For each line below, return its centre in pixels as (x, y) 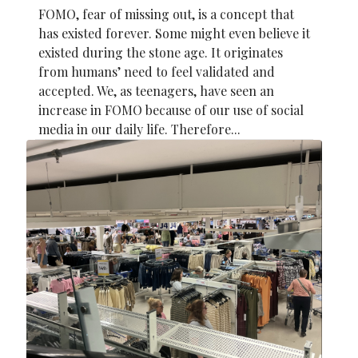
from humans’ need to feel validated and (157, 72)
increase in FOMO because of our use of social (171, 110)
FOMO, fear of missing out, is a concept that (166, 14)
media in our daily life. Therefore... (139, 129)
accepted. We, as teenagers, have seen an (156, 91)
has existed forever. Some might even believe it (174, 34)
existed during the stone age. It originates (161, 53)
